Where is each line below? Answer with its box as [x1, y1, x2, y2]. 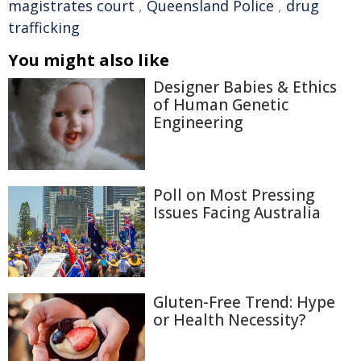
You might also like [8, 49, 169, 71]
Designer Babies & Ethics [153, 77, 337, 98]
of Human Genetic [153, 94, 288, 115]
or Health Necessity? [153, 309, 305, 331]
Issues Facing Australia [153, 201, 321, 223]
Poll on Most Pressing [153, 184, 314, 205]
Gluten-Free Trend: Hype [153, 292, 335, 313]
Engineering [153, 112, 243, 133]
